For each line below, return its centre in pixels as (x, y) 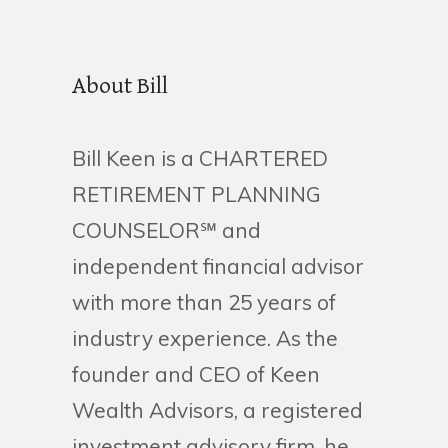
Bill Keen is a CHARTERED (200, 158)
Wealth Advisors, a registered (217, 410)
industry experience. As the (205, 338)
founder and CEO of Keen (196, 374)
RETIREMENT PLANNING (196, 194)
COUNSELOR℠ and (166, 230)
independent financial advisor (218, 266)
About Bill (120, 86)
